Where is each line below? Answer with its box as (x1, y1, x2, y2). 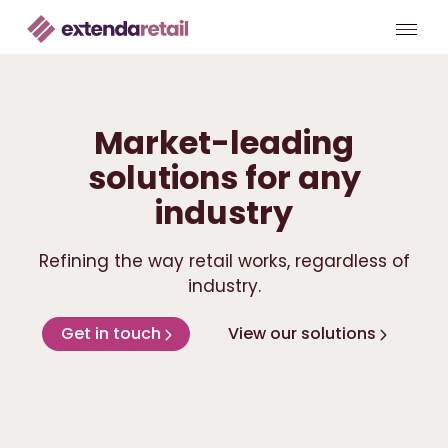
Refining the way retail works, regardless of (38, 248, 410, 273)
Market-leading (94, 121, 354, 166)
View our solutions (228, 322, 377, 346)
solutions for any (87, 156, 361, 201)
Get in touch (60, 322, 161, 346)
